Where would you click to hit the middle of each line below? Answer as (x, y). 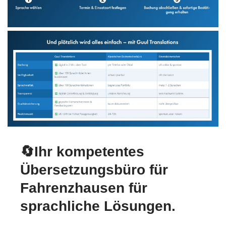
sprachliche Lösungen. (98, 206)
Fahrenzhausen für (84, 188)
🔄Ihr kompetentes (82, 152)
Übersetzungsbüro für (94, 170)
